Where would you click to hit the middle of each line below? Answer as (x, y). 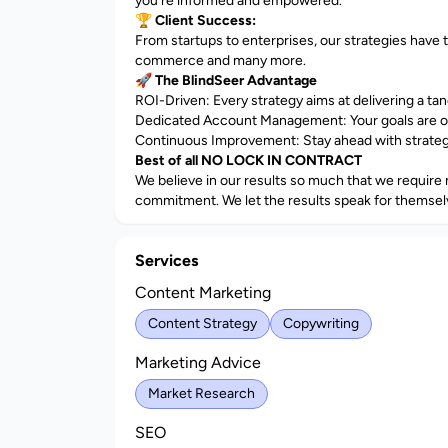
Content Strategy (202, 323)
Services (166, 260)
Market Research (201, 393)
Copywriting (321, 323)
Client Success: (205, 20)
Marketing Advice (198, 362)
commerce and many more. (220, 60)
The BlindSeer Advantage (236, 80)
